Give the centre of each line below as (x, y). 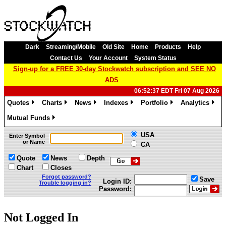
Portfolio (154, 103)
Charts (52, 103)
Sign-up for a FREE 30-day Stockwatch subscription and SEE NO (114, 69)
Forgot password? (67, 177)
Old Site (114, 47)
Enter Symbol (27, 136)
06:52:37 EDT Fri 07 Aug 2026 (177, 91)
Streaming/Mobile (71, 47)
